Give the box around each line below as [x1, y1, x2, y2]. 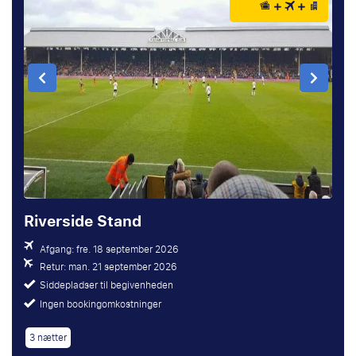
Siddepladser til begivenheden [40, 276, 173, 294]
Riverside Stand [24, 206, 141, 236]
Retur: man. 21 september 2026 [40, 257, 177, 276]
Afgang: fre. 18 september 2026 [40, 240, 179, 258]
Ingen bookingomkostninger [40, 295, 161, 313]
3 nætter [29, 328, 67, 346]
